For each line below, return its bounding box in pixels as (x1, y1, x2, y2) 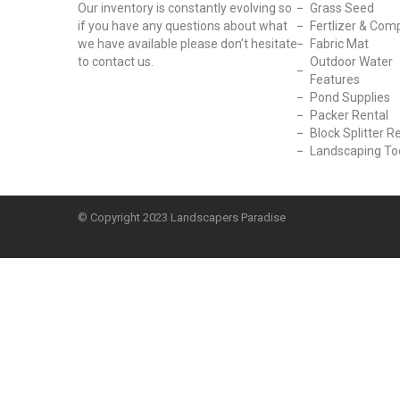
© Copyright (78, 211, 140, 224)
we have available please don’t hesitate (78, 37, 297, 51)
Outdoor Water (310, 54, 394, 69)
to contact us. (78, 54, 156, 69)
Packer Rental (310, 108, 389, 122)
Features (310, 72, 361, 87)
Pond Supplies (310, 90, 391, 104)
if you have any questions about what (78, 19, 287, 33)
